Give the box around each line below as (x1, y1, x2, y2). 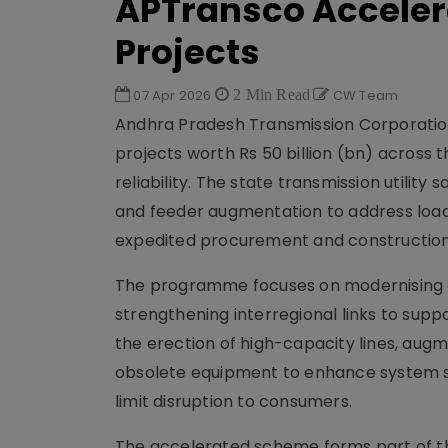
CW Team (329, 86, 399, 105)
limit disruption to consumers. (115, 390, 352, 413)
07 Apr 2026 (130, 86, 215, 105)
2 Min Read (229, 86, 311, 102)
